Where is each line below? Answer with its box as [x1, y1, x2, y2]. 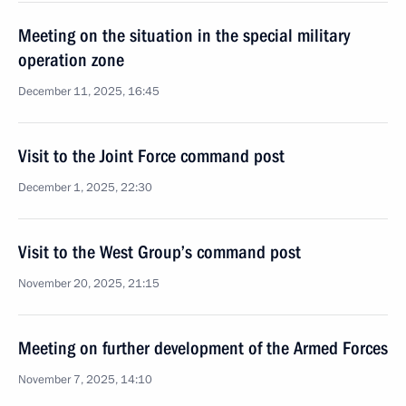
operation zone [18, 49, 124, 71]
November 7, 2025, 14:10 [18, 372, 152, 388]
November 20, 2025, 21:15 [18, 275, 159, 292]
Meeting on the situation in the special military [18, 24, 350, 46]
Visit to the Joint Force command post [18, 145, 285, 167]
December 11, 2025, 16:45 [18, 83, 159, 100]
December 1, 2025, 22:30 [18, 179, 152, 196]
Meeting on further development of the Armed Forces [18, 337, 388, 359]
